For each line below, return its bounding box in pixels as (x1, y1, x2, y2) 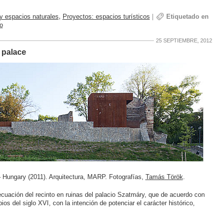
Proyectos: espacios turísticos (62, 13, 150, 21)
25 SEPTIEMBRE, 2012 (155, 37, 212, 43)
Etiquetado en (166, 13, 209, 21)
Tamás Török (145, 173, 183, 181)
